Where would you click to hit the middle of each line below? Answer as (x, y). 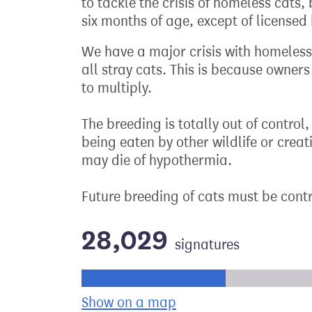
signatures (207, 245)
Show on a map (129, 303)
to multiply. (117, 88)
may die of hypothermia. (157, 161)
